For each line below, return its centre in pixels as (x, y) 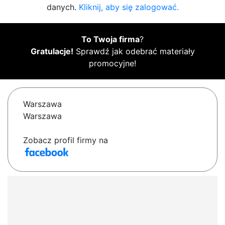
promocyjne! (113, 64)
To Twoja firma (110, 39)
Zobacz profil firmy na (66, 140)
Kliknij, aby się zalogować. (129, 7)
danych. (63, 7)
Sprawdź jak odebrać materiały (134, 51)
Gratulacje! (52, 51)
